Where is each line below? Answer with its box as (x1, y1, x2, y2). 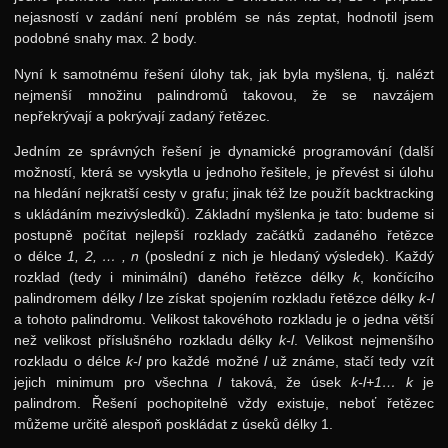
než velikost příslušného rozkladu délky (14, 332, 280, 349)
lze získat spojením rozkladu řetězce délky (141, 290, 419, 307)
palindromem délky (14, 290, 139, 307)
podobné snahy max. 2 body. (14, 30, 198, 47)
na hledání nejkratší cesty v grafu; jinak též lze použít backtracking (14, 185, 434, 202)
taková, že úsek (220, 374, 351, 391)
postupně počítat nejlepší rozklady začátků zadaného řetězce (14, 227, 434, 244)
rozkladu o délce (14, 353, 126, 370)
